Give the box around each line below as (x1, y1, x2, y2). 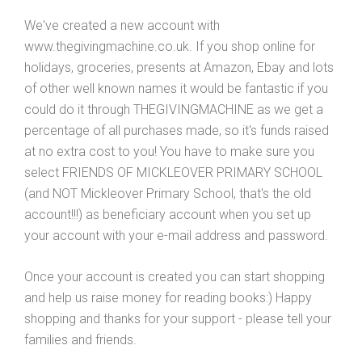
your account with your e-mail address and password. (24, 227, 328, 243)
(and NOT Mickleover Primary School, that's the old (24, 185, 311, 201)
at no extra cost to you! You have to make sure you (24, 143, 314, 159)
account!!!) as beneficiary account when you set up (24, 206, 311, 222)
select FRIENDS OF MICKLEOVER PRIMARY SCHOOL (24, 164, 322, 180)
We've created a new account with (24, 17, 220, 33)
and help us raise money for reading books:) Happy (24, 289, 312, 305)
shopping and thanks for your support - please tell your (24, 310, 331, 326)
